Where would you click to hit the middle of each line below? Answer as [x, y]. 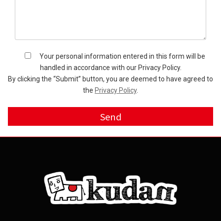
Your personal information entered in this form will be [119, 56]
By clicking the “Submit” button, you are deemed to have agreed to [110, 79]
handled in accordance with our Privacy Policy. [110, 68]
